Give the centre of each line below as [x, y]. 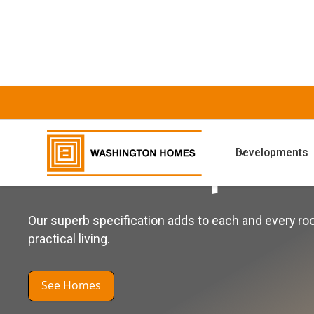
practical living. [69, 239]
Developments [272, 153]
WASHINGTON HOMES [90, 138]
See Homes [71, 286]
